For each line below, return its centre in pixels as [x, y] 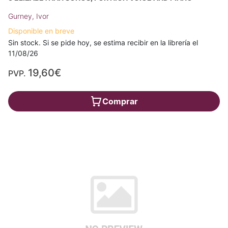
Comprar [120, 101]
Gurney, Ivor [28, 16]
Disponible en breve [41, 31]
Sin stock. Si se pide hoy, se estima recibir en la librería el [103, 42]
